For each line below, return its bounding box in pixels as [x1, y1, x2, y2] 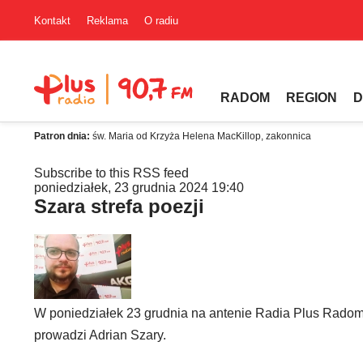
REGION [286, 91, 337, 105]
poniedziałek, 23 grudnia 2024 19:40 [34, 181, 244, 194]
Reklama [87, 14, 128, 27]
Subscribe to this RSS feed [34, 166, 189, 180]
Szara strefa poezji [34, 195, 204, 217]
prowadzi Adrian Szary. [34, 328, 166, 342]
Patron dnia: [34, 130, 92, 142]
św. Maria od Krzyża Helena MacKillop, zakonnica [92, 130, 311, 142]
